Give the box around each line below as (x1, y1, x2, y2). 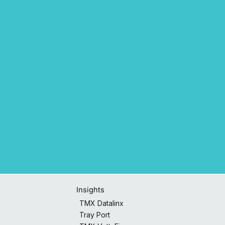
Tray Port (79, 210, 110, 219)
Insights (76, 185, 105, 194)
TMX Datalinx (79, 198, 124, 207)
